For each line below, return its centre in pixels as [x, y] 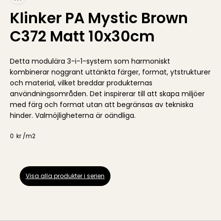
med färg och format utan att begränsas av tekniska [102, 105]
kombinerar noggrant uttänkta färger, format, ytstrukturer [110, 72]
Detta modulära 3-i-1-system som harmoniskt [90, 61]
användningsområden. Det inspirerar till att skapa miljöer [107, 94]
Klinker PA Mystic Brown [99, 18]
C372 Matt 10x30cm [82, 37]
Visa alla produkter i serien [65, 176]
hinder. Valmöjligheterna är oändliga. [73, 116]
